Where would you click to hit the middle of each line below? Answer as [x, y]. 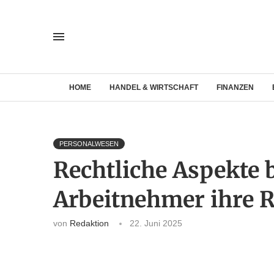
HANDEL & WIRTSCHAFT [154, 87]
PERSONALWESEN [89, 144]
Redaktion [89, 223]
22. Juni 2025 [156, 223]
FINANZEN [235, 87]
